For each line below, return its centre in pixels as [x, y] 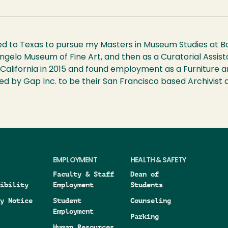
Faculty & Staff [83, 174]
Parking [145, 216]
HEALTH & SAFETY [158, 161]
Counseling [151, 201]
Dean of [145, 174]
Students [147, 185]
